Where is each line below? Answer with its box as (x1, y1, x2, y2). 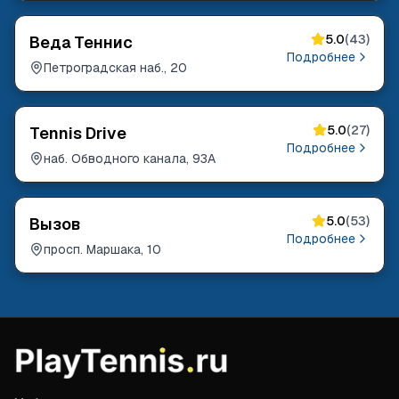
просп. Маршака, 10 (44, 241, 161, 257)
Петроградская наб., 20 (44, 60, 187, 76)
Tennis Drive (29, 123, 126, 143)
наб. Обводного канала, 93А (44, 151, 216, 167)
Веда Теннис (29, 32, 133, 53)
